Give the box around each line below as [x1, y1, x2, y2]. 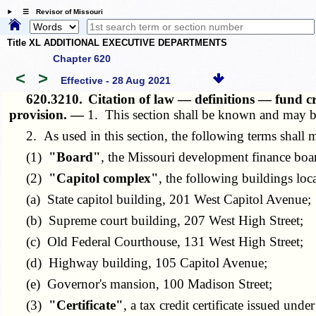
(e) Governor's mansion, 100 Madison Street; [9, 276, 273, 291]
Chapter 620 [53, 52, 111, 64]
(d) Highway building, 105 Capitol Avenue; [9, 255, 268, 270]
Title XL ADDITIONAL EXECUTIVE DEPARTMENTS [7, 37, 227, 49]
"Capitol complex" [49, 170, 159, 186]
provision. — [9, 107, 88, 122]
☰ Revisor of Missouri [15, 8, 103, 16]
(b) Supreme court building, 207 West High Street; [9, 212, 304, 228]
